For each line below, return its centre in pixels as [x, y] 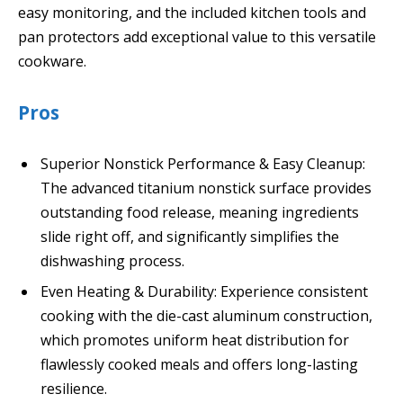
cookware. [52, 62]
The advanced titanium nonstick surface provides [206, 188]
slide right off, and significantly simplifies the [190, 236]
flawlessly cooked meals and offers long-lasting [199, 364]
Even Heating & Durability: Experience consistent [204, 291]
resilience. [74, 388]
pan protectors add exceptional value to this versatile [197, 37]
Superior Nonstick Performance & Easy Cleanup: [203, 163]
